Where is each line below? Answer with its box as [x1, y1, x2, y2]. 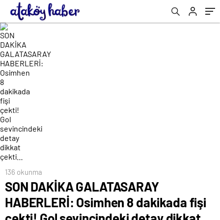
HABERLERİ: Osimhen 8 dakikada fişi [5, 194, 206, 210]
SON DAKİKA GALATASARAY [5, 179, 159, 194]
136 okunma [5, 167, 42, 176]
